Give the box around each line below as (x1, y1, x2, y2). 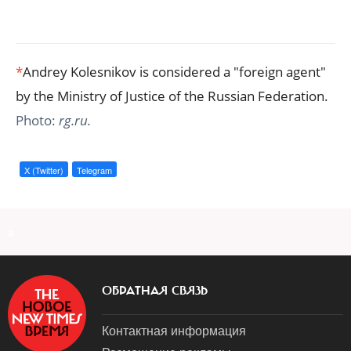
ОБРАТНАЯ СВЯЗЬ (102, 283, 208, 299)
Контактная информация (102, 321, 246, 340)
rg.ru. (59, 111, 91, 130)
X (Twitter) (24, 164, 63, 177)
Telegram (77, 164, 112, 177)
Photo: (16, 111, 59, 130)
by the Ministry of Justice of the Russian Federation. (16, 87, 328, 106)
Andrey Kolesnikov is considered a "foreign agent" (23, 63, 326, 81)
